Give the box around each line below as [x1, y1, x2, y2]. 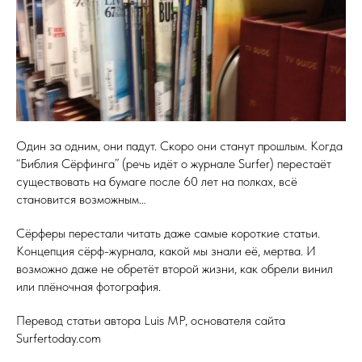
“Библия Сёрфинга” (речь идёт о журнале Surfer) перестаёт [16, 156, 331, 172]
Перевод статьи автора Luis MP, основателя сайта [16, 313, 285, 329]
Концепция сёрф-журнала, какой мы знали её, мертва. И [16, 243, 316, 259]
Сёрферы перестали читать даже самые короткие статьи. [16, 225, 320, 242]
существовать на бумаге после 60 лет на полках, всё [16, 174, 297, 190]
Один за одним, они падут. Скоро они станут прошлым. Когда [16, 138, 343, 154]
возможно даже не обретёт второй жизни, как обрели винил [16, 261, 333, 277]
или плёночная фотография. [16, 279, 161, 295]
